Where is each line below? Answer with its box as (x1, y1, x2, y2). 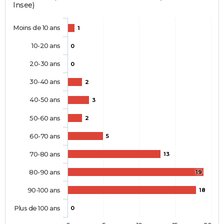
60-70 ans (29, 132, 60, 140)
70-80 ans (29, 150, 60, 158)
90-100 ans (27, 186, 60, 194)
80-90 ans (29, 168, 60, 176)
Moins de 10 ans (13, 23, 60, 32)
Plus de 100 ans (14, 204, 60, 212)
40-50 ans (29, 95, 60, 104)
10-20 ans (31, 41, 60, 50)
